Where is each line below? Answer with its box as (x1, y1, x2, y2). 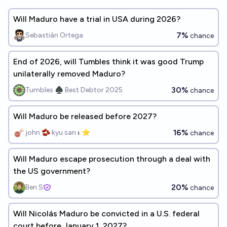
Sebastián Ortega (25, 31, 83, 40)
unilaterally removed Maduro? (13, 69, 125, 79)
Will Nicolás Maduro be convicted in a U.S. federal (13, 209, 200, 218)
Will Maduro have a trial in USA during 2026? (13, 14, 180, 24)
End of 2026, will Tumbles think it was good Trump (13, 57, 204, 66)
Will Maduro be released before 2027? (13, 111, 157, 121)
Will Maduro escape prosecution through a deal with (13, 154, 210, 164)
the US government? (13, 166, 90, 176)
